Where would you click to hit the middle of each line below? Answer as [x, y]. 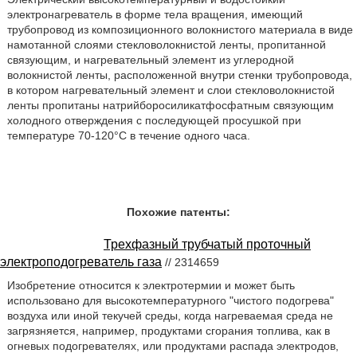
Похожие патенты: [178, 212]
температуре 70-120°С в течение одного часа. [128, 135]
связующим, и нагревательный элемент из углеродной [150, 60]
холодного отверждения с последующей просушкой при [154, 120]
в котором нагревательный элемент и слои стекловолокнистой [171, 90]
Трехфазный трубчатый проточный [207, 244]
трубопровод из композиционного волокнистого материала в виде [180, 29]
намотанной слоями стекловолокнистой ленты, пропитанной [166, 45]
